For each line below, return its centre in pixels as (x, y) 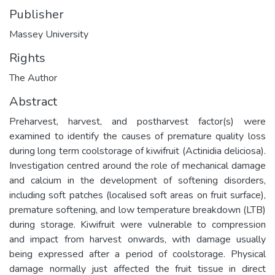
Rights (27, 58)
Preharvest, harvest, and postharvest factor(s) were (137, 121)
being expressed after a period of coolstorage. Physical (137, 254)
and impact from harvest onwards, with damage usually (137, 239)
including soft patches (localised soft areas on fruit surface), (137, 195)
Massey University (49, 34)
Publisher (37, 14)
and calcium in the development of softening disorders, (137, 180)
